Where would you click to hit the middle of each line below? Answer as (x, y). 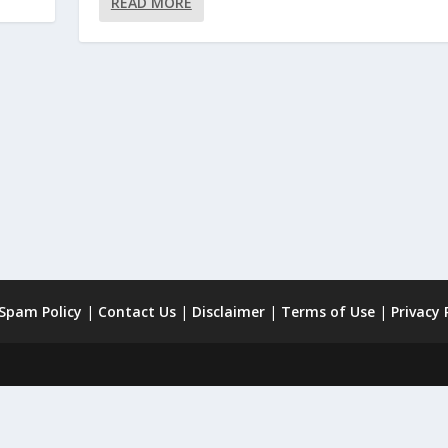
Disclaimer (228, 311)
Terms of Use (327, 311)
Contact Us (136, 311)
